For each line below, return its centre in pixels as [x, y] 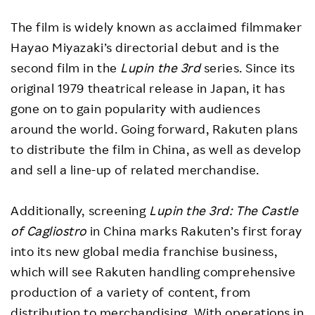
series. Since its [250, 68]
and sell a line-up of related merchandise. [135, 170]
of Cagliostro [49, 231]
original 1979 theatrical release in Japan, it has [148, 88]
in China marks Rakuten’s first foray [195, 231]
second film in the [64, 68]
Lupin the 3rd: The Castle [224, 211]
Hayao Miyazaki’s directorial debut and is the [145, 47]
